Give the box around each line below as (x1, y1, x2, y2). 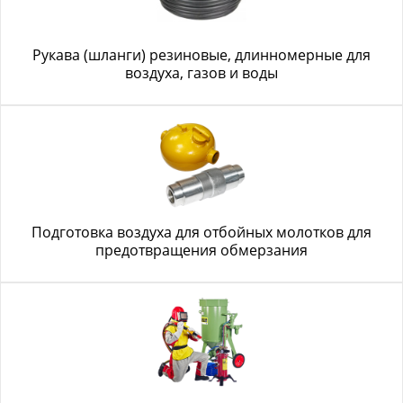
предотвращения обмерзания (95, 240, 308, 260)
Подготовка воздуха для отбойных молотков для (31, 222, 372, 242)
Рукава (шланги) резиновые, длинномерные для (32, 45, 371, 65)
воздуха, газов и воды (125, 63, 278, 83)
